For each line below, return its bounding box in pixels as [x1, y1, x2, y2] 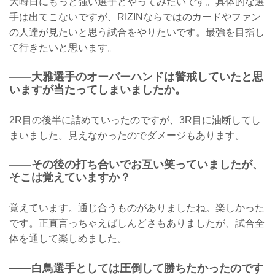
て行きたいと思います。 [9, 42, 117, 53]
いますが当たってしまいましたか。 [9, 83, 186, 96]
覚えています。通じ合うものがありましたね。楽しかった [9, 202, 265, 213]
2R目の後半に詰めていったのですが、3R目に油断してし [9, 114, 261, 125]
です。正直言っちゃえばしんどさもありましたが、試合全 [9, 217, 265, 228]
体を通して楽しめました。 [9, 233, 127, 244]
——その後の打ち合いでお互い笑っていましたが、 [9, 158, 263, 171]
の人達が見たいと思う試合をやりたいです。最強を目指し [9, 26, 265, 37]
